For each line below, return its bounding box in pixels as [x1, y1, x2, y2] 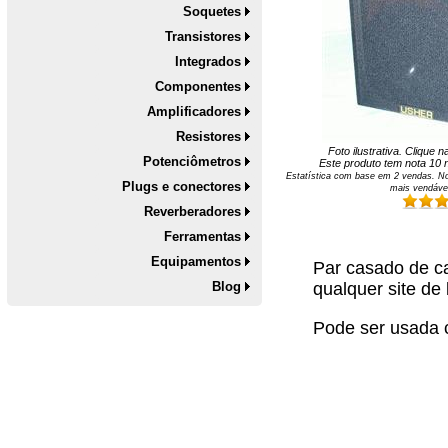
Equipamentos [151, 254, 242, 270]
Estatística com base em [286, 170, 395, 181]
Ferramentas [164, 229, 242, 245]
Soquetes [183, 4, 242, 20]
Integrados [175, 54, 242, 70]
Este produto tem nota [318, 156, 429, 169]
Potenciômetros [143, 154, 242, 170]
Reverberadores [144, 204, 242, 220]
